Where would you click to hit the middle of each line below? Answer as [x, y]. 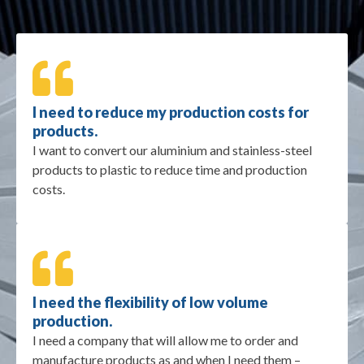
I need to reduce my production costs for [171, 113]
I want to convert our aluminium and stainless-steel [172, 150]
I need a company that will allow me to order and [165, 340]
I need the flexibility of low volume [150, 303]
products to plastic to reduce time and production [170, 170]
